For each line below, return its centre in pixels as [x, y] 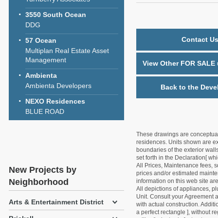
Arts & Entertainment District [56, 202]
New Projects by [43, 170]
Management [46, 60]
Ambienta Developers [58, 86]
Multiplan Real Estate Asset [67, 51]
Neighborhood [39, 182]
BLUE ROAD [45, 111]
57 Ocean [41, 40]
